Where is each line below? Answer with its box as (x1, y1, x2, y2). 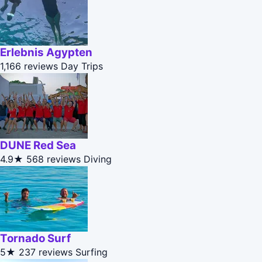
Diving (84, 153, 112, 166)
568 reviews (26, 153, 81, 166)
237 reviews (19, 246, 73, 258)
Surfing (75, 246, 108, 258)
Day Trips (61, 60, 103, 73)
